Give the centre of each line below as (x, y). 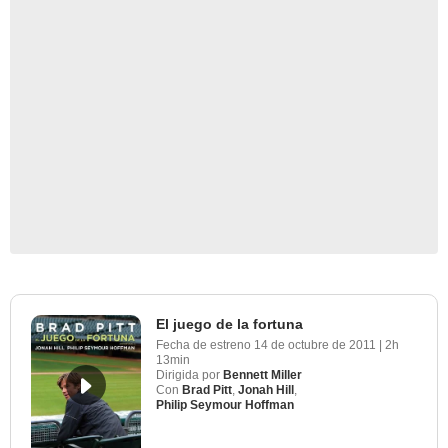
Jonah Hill (266, 389)
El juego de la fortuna (229, 323)
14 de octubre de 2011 (316, 344)
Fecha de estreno (203, 344)
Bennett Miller (262, 374)
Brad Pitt (207, 389)
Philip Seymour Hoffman (225, 404)
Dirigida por (188, 374)
